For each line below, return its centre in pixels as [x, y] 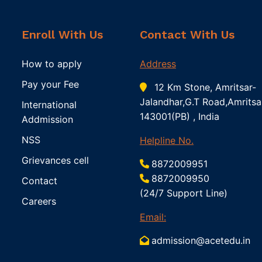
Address [158, 63]
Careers [39, 201]
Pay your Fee [51, 84]
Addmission [48, 119]
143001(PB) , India [179, 116]
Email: [153, 217]
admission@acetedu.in [201, 240]
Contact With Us [187, 34]
